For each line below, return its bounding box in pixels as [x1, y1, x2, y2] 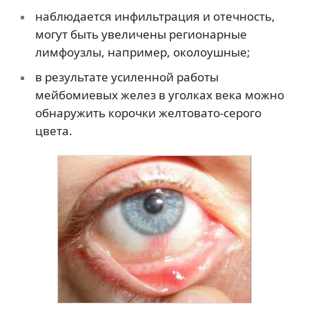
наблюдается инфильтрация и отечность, [34, 8, 275, 25]
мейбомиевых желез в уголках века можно [34, 87, 284, 103]
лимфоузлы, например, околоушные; [34, 44, 250, 61]
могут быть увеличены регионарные [34, 26, 247, 43]
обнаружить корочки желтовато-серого [34, 105, 261, 121]
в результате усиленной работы [34, 69, 219, 86]
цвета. [34, 123, 72, 139]
